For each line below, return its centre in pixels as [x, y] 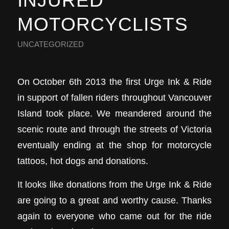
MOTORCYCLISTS [102, 24]
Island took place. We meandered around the [114, 113]
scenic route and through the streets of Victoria [114, 129]
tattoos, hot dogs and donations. [83, 161]
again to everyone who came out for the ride [114, 216]
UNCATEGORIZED [50, 44]
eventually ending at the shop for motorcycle [114, 145]
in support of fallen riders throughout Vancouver [114, 97]
